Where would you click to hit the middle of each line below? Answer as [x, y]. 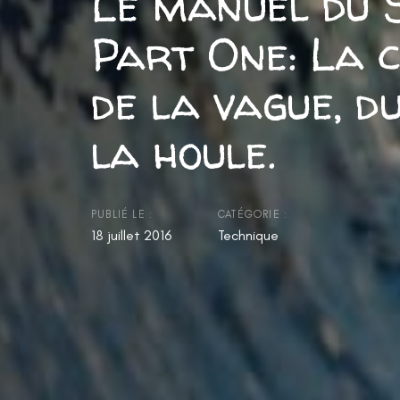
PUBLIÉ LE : [122, 214]
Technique [248, 235]
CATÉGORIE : [253, 214]
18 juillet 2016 [131, 235]
